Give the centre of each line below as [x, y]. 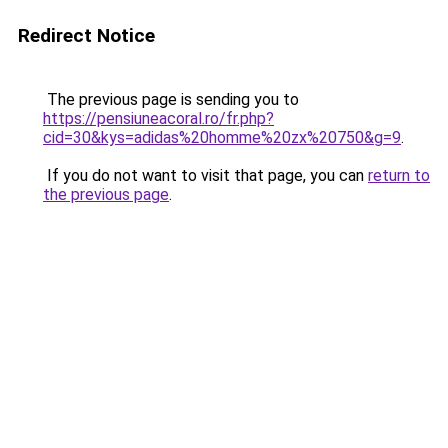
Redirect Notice [86, 35]
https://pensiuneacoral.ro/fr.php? [158, 118]
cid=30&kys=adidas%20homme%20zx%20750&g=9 [222, 137]
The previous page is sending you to [171, 99]
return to [399, 175]
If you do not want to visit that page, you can [205, 175]
